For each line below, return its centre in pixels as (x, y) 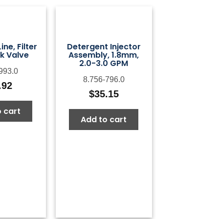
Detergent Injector (104, 47)
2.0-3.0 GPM (104, 63)
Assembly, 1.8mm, (104, 55)
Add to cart (104, 120)
